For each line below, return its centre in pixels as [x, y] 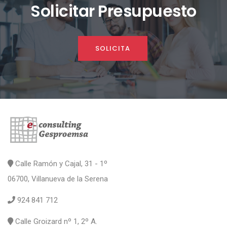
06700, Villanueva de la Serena [58, 179]
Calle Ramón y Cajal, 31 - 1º [60, 164]
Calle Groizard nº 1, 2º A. [55, 221]
